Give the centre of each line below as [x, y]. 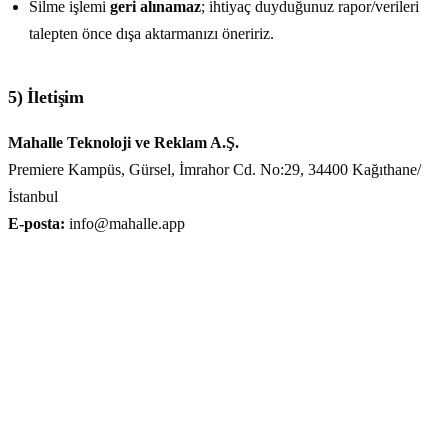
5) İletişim [46, 96]
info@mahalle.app [125, 224]
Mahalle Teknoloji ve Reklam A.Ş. [123, 143]
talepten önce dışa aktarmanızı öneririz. [151, 34]
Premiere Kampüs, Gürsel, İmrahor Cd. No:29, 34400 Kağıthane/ [214, 170]
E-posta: [36, 224]
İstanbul [33, 197]
